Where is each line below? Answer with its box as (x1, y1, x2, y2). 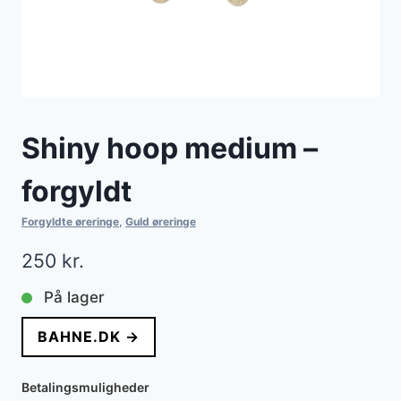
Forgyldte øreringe (21, 215, 119, 229)
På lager (44, 288, 105, 307)
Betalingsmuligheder (21, 380, 149, 396)
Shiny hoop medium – (21, 131, 318, 166)
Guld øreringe (125, 215, 196, 229)
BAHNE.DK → (38, 328, 140, 346)
